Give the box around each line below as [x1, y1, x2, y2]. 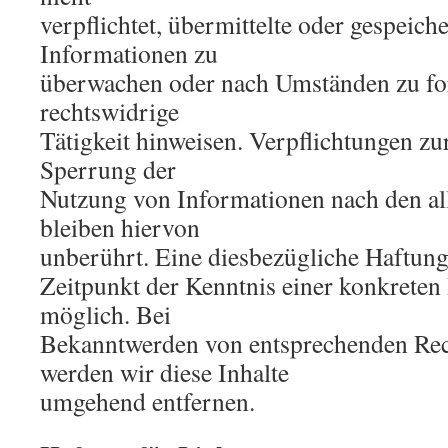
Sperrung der [40, 152, 176, 186]
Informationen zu [40, 36, 218, 70]
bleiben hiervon [40, 210, 200, 244]
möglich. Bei [40, 297, 171, 331]
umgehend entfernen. [40, 384, 255, 418]
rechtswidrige [40, 94, 179, 128]
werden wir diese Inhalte [40, 355, 289, 389]
